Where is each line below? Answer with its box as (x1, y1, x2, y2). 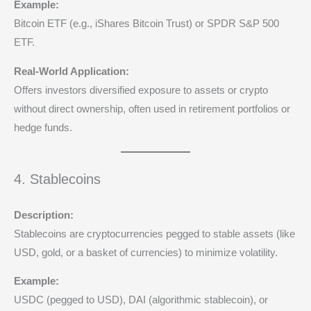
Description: (14, 209, 74, 221)
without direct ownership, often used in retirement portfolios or (14, 103, 290, 115)
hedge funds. (14, 121, 72, 133)
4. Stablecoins (14, 171, 101, 187)
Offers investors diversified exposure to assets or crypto (14, 84, 268, 96)
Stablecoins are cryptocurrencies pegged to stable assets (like (14, 228, 295, 239)
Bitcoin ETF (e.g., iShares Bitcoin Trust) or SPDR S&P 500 (14, 18, 279, 30)
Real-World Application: (14, 65, 129, 77)
